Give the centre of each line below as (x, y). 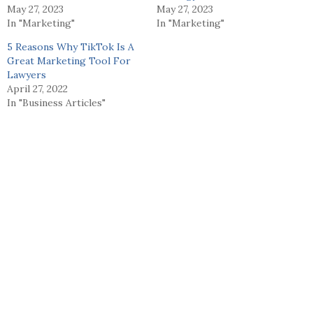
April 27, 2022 (37, 89)
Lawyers (27, 75)
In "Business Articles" (56, 103)
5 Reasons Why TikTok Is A (71, 47)
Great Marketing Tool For (69, 61)
